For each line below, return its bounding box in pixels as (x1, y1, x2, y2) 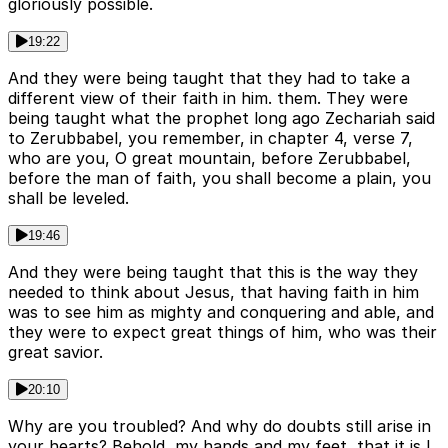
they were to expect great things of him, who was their (8, 322, 437, 343)
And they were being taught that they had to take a (8, 68, 410, 89)
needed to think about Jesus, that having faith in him (8, 282, 419, 303)
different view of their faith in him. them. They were (8, 88, 408, 109)
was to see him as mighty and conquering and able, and (8, 302, 434, 323)
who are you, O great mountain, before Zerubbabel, (8, 148, 411, 169)
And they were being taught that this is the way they (8, 262, 418, 283)
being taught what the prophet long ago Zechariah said (8, 108, 435, 129)
